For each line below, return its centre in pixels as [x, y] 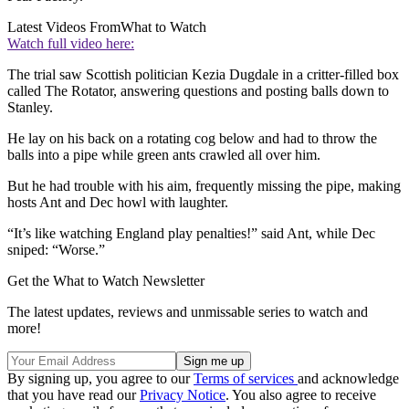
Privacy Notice [183, 395]
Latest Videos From [64, 27]
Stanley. [30, 108]
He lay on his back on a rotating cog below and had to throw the [192, 139]
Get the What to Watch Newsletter [106, 281]
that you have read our [73, 395]
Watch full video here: [71, 44]
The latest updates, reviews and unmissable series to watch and [188, 312]
